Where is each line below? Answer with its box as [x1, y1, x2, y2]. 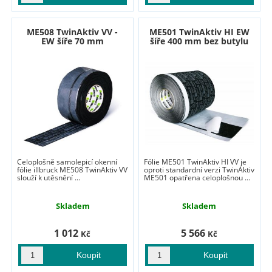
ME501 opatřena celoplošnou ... [144, 172, 251, 183]
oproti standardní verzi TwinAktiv [144, 165, 255, 175]
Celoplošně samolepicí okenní [17, 157, 118, 168]
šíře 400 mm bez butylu [150, 35, 249, 47]
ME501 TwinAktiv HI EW [149, 26, 250, 38]
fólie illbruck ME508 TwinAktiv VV [17, 165, 128, 175]
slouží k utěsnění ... [17, 172, 81, 183]
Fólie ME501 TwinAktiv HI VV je [144, 157, 247, 168]
